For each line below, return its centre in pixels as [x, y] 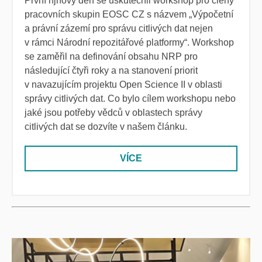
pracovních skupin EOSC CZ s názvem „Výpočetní [129, 14]
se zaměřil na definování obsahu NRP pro [111, 56]
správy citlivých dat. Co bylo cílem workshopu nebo [130, 98]
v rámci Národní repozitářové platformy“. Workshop [129, 42]
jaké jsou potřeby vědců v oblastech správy [113, 112]
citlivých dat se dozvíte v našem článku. [106, 126]
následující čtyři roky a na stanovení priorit [111, 70]
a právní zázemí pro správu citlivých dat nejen [119, 28]
